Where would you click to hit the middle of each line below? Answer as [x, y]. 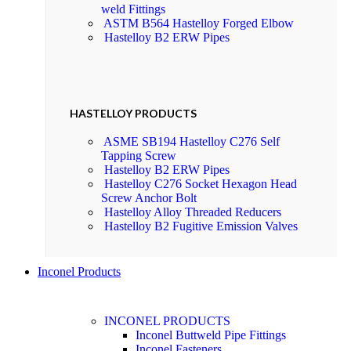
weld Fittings [133, 9]
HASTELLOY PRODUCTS [133, 113]
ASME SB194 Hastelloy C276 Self [192, 141]
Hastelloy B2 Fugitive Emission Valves [201, 226]
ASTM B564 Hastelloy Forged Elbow [199, 24]
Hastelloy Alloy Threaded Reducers [193, 212]
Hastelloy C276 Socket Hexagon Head [201, 183]
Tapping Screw [139, 155]
